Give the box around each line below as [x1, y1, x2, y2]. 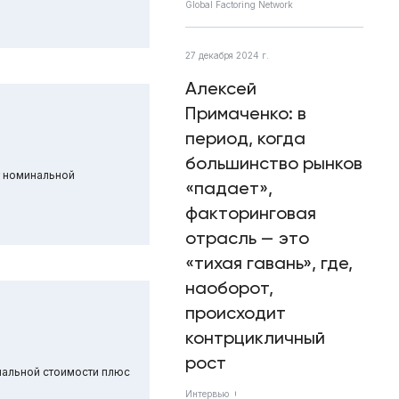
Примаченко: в [185, 102, 306, 124]
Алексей [185, 77, 256, 99]
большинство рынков [185, 152, 362, 174]
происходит [185, 302, 286, 323]
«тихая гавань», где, [185, 252, 353, 273]
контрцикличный [185, 327, 325, 348]
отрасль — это [185, 227, 309, 248]
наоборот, [185, 277, 273, 298]
